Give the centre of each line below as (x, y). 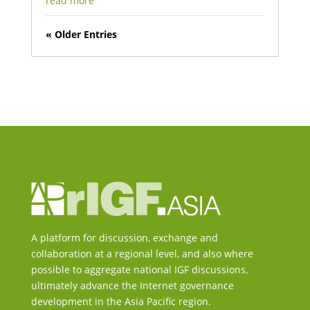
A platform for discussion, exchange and (124, 237)
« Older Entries (81, 34)
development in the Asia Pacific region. (121, 301)
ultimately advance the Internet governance (132, 285)
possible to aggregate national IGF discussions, (139, 269)
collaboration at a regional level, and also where (142, 253)
